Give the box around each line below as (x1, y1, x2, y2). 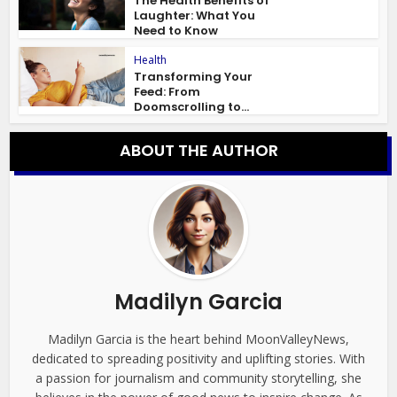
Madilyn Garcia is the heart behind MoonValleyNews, (48, 331, 349, 348)
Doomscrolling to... (134, 98, 250, 116)
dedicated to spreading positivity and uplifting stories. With (32, 350, 365, 368)
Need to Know (134, 22, 219, 40)
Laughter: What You (134, 7, 256, 25)
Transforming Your (134, 68, 253, 86)
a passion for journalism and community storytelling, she (35, 370, 362, 387)
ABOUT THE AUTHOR (119, 139, 278, 162)
